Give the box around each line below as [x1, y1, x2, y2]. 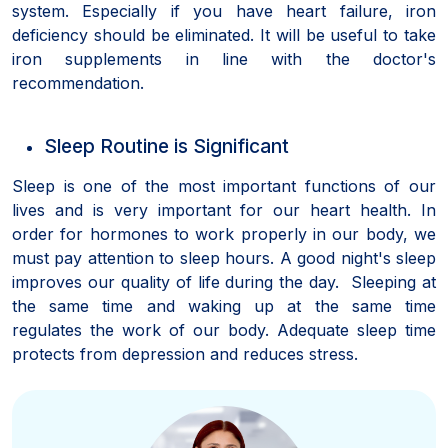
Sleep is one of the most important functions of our [12, 175, 436, 196]
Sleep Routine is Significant [44, 133, 289, 158]
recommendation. [12, 72, 144, 93]
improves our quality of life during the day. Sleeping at [12, 271, 436, 292]
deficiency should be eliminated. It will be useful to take [12, 24, 436, 45]
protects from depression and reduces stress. [12, 343, 358, 364]
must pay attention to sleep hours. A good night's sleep [12, 247, 436, 268]
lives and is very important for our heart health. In [12, 199, 436, 220]
